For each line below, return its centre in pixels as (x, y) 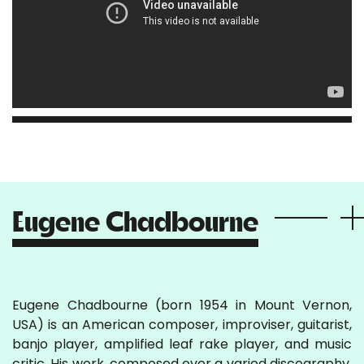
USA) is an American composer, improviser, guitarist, (182, 325)
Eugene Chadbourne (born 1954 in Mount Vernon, (182, 305)
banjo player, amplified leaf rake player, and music (182, 344)
